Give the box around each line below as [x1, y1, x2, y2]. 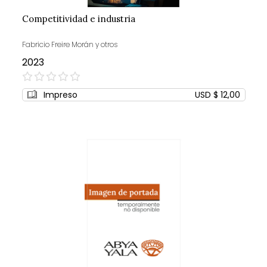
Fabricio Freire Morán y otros [21, 39, 117, 50]
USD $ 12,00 [194, 89, 240, 101]
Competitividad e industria [21, 13, 135, 25]
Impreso [43, 89, 77, 101]
